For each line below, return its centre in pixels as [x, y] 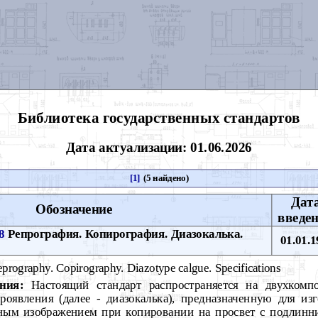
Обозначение [74, 209]
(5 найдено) [165, 178]
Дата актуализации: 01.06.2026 [159, 147]
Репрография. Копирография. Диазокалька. [124, 233]
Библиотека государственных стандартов [159, 117]
